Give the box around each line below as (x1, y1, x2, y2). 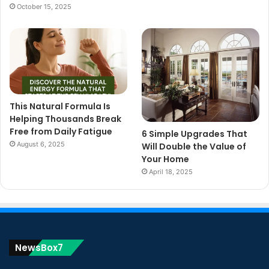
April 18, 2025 (149, 168, 193, 176)
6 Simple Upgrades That (142, 128, 248, 140)
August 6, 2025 (17, 140, 65, 149)
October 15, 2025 (17, 2, 71, 11)
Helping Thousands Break (10, 113, 121, 125)
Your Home (142, 153, 190, 165)
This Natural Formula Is (10, 100, 110, 113)
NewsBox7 (15, 241, 63, 254)
